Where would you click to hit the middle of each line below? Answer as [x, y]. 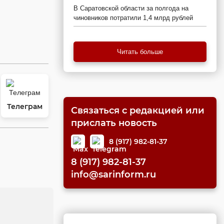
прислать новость [114, 123]
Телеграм [25, 106]
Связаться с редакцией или [138, 110]
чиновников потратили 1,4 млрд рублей [133, 18]
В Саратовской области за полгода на [131, 8]
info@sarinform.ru [113, 174]
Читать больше [140, 52]
